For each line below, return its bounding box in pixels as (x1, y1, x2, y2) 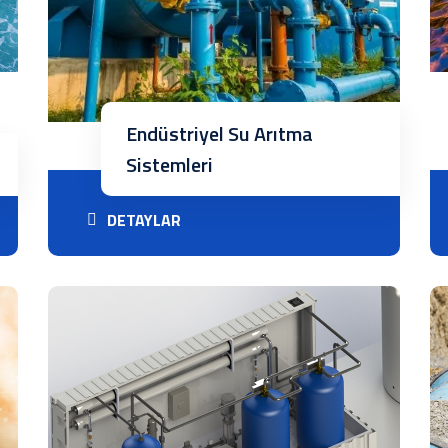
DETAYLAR (107, 208, 181, 232)
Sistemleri (125, 149, 213, 180)
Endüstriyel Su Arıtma (125, 118, 313, 149)
